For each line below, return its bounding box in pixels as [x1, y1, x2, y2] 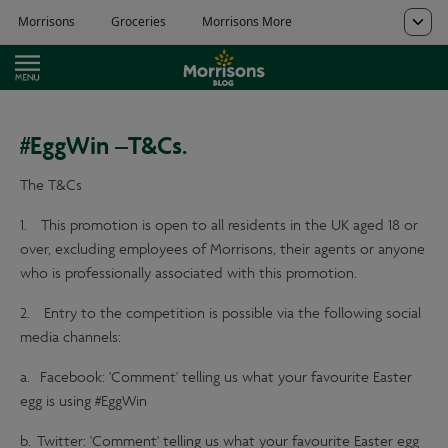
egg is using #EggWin [20, 391, 147, 412]
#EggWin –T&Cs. [20, 120, 187, 164]
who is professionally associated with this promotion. [20, 263, 357, 284]
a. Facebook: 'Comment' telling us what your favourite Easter [20, 367, 412, 388]
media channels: [20, 327, 121, 348]
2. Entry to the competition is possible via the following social [20, 303, 421, 324]
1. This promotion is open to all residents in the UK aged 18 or [20, 215, 418, 236]
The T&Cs [20, 175, 82, 196]
